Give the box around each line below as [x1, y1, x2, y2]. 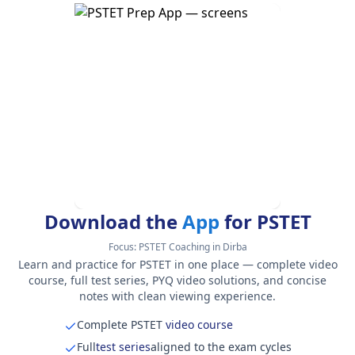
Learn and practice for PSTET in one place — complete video [17, 256, 338, 272]
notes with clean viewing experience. [79, 288, 276, 303]
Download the [44, 208, 182, 235]
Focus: [108, 239, 139, 254]
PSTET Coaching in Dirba [138, 239, 247, 254]
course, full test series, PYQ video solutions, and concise [29, 272, 326, 288]
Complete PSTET [76, 316, 162, 332]
